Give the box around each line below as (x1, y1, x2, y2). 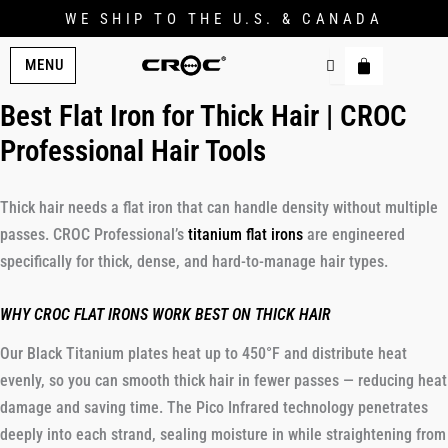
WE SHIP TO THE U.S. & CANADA (65, 10, 383, 28)
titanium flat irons (188, 224, 303, 244)
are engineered (303, 224, 405, 244)
